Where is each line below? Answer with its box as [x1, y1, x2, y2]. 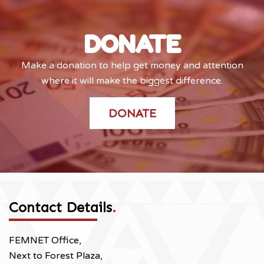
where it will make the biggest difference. [41, 75, 223, 87]
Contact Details [9, 199, 112, 216]
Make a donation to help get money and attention [21, 60, 243, 71]
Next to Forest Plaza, [9, 250, 103, 262]
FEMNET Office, [9, 235, 81, 246]
